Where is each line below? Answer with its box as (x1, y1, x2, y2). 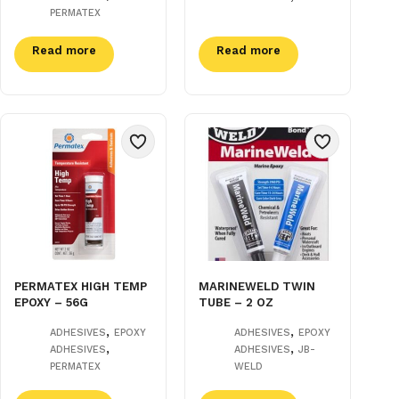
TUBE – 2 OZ (199, 295, 274, 309)
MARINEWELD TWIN (199, 279, 316, 293)
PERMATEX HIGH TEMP (14, 279, 147, 293)
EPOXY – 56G (14, 295, 88, 309)
